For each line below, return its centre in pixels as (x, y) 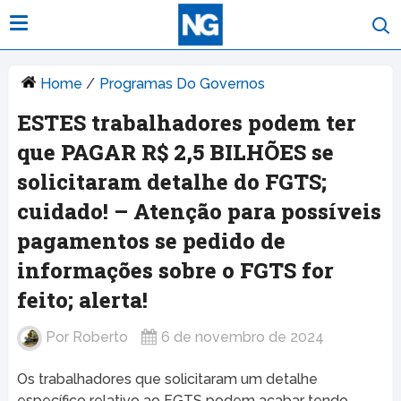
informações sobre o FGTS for (175, 271)
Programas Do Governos (182, 84)
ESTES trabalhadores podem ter (186, 123)
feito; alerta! (82, 300)
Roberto (100, 337)
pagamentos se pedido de (151, 241)
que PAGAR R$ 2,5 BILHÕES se (175, 153)
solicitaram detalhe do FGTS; (171, 182)
